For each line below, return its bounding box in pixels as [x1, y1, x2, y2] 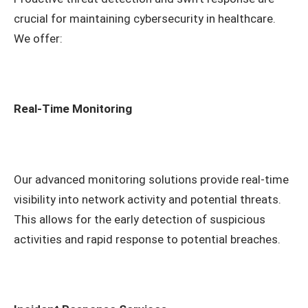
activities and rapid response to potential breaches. [14, 232, 280, 246]
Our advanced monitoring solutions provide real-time [14, 172, 289, 186]
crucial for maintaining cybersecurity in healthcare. [14, 12, 276, 26]
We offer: [14, 32, 63, 46]
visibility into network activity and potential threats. [14, 192, 281, 206]
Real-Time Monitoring [14, 102, 132, 116]
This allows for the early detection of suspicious [14, 212, 265, 226]
